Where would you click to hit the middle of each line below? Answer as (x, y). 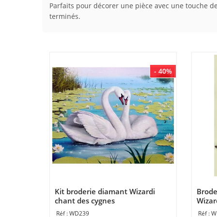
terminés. (65, 16)
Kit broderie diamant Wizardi (105, 191)
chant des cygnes (85, 200)
